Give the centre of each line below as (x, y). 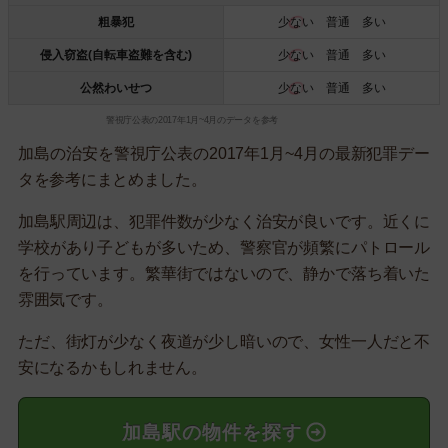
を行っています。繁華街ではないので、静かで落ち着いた (224, 273)
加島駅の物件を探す (212, 432)
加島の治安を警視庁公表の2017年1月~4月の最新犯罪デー (224, 153)
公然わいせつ (116, 87)
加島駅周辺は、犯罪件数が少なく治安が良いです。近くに (224, 221)
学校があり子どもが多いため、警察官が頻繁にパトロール (224, 247)
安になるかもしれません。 (112, 367)
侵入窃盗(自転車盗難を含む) (116, 54)
